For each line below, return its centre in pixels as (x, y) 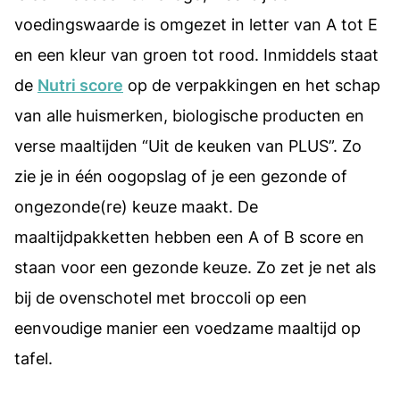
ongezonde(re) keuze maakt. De (136, 206)
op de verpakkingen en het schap (252, 85)
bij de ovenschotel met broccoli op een (161, 297)
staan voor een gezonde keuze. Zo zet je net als (195, 267)
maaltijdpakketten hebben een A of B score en (189, 237)
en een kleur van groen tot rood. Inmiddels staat (196, 54)
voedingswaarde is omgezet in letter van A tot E (196, 24)
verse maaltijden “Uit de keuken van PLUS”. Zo (188, 146)
